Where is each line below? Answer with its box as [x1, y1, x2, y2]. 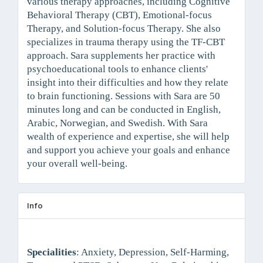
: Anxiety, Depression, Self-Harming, [76, 247, 229, 258]
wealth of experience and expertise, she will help [27, 131, 230, 142]
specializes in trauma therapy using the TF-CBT [27, 36, 225, 48]
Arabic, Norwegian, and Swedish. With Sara [27, 117, 208, 129]
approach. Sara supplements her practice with [27, 50, 215, 61]
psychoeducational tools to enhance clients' [27, 63, 208, 75]
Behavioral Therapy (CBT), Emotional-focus [27, 9, 212, 21]
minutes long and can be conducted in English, [27, 104, 221, 115]
